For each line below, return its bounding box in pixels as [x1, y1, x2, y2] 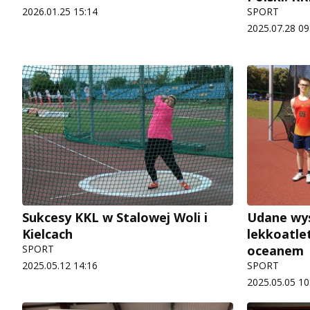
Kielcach [22, 225, 73, 242]
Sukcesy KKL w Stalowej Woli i [22, 208, 208, 226]
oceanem [247, 241, 304, 259]
